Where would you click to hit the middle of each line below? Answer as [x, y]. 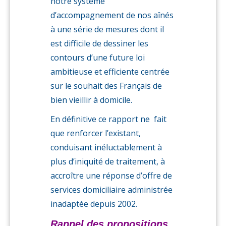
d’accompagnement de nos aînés [112, 15]
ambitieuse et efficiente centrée [110, 72]
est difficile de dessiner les [99, 43]
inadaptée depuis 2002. [94, 204]
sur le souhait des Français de [106, 86]
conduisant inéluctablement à [106, 147]
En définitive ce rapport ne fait [108, 119]
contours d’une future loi [98, 58]
